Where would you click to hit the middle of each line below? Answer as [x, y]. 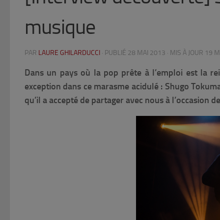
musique [60, 27]
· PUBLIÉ [115, 53]
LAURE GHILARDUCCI [69, 53]
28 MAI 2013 [147, 53]
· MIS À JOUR [185, 53]
